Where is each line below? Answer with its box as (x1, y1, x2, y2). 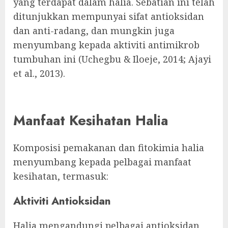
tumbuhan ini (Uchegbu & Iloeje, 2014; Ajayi (13, 53, 211, 66)
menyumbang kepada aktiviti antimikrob (13, 39, 199, 51)
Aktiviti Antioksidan (13, 193, 111, 209)
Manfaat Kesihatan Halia (13, 110, 168, 130)
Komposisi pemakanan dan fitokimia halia (13, 141, 204, 154)
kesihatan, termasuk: (13, 170, 108, 183)
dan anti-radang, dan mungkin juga (13, 24, 175, 37)
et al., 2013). (13, 67, 65, 80)
